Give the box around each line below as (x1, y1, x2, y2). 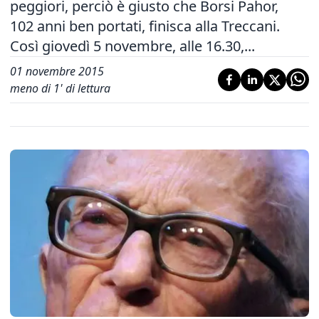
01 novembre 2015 (10, 63, 104, 79)
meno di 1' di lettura (10, 80, 110, 96)
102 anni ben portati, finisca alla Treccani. (10, 16, 280, 36)
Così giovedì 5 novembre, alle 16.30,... (10, 36, 255, 56)
